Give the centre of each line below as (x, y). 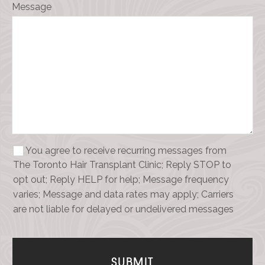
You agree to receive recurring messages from (126, 150)
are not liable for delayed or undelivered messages (123, 209)
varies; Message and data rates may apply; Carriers (123, 195)
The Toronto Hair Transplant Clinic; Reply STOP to (122, 165)
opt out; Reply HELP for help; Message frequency (121, 180)
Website (29, 249)
